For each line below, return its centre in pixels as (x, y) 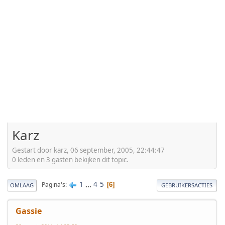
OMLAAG (22, 185)
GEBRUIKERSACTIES (187, 185)
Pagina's (53, 185)
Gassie (29, 211)
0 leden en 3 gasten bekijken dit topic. (70, 159)
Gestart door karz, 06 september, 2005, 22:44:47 (88, 150)
